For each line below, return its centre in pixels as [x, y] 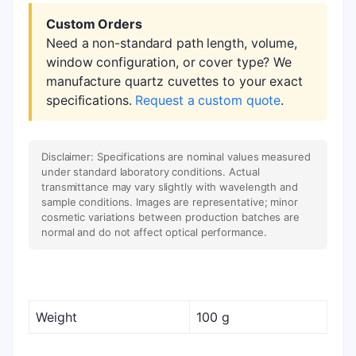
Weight [56, 317]
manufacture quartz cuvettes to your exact [174, 81]
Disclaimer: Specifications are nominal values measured [176, 157]
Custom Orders [94, 24]
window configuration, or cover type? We [169, 62]
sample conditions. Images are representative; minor [170, 202]
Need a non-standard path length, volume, [172, 43]
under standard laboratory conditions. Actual [151, 172]
